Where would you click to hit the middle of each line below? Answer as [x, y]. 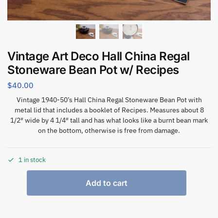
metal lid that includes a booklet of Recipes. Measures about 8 [109, 110]
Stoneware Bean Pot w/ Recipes [93, 70]
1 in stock [32, 160]
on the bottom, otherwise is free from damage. [109, 131]
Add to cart [107, 183]
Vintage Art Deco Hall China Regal [99, 56]
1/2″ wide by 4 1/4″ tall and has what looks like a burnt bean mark [109, 120]
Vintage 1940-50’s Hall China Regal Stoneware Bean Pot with [109, 100]
